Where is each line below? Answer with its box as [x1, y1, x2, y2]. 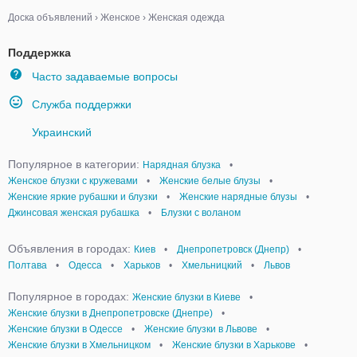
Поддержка [8, 46, 71, 59]
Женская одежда [148, 12, 225, 23]
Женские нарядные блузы [179, 191, 297, 202]
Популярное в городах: [8, 290, 132, 303]
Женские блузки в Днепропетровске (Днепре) [8, 308, 213, 319]
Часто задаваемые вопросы [32, 70, 178, 83]
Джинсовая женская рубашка [8, 207, 139, 218]
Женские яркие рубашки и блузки [8, 191, 158, 202]
